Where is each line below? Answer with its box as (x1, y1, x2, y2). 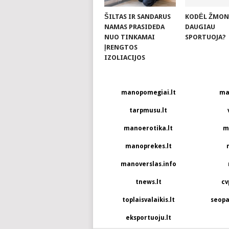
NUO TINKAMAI (104, 33, 155, 41)
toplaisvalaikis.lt (122, 196, 175, 203)
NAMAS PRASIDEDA (104, 22, 165, 31)
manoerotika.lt (124, 124, 173, 132)
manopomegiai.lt (121, 88, 176, 96)
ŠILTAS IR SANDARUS (104, 12, 171, 20)
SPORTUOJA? (185, 33, 226, 41)
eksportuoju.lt (125, 214, 171, 221)
